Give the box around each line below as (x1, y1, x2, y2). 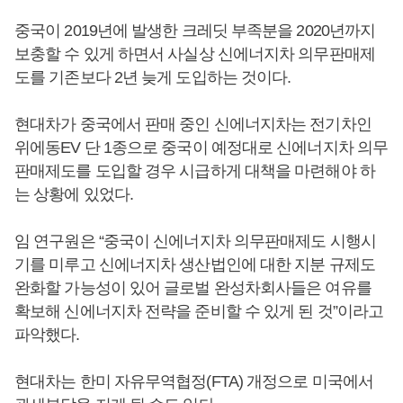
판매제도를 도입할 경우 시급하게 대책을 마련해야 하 (14, 162, 375, 181)
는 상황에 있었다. (14, 185, 138, 204)
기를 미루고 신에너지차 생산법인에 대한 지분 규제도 (14, 255, 375, 274)
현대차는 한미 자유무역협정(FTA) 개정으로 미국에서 (14, 372, 373, 391)
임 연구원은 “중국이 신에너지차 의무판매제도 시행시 (14, 232, 376, 251)
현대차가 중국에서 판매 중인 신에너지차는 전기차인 (14, 115, 372, 134)
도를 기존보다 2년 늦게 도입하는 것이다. (14, 68, 295, 87)
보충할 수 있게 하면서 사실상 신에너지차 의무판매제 (14, 45, 375, 64)
